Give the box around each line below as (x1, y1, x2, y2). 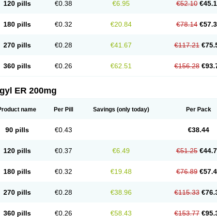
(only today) (115, 106, 149, 113)
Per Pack (186, 106, 211, 113)
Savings (93, 106, 115, 113)
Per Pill (53, 106, 73, 113)
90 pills (5, 126, 29, 134)
